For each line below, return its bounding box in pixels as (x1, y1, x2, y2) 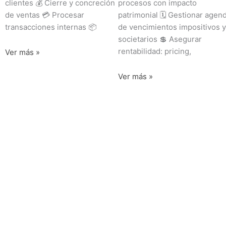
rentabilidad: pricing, (118, 46, 191, 56)
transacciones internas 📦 (5, 22, 97, 32)
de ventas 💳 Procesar (5, 10, 84, 20)
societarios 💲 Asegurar (118, 34, 202, 44)
